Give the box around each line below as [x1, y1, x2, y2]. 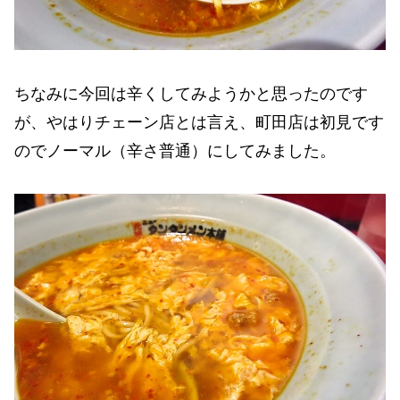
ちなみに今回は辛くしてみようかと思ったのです [14, 84, 368, 103]
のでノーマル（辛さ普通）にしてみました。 [14, 141, 336, 160]
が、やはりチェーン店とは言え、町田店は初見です [14, 112, 384, 131]
